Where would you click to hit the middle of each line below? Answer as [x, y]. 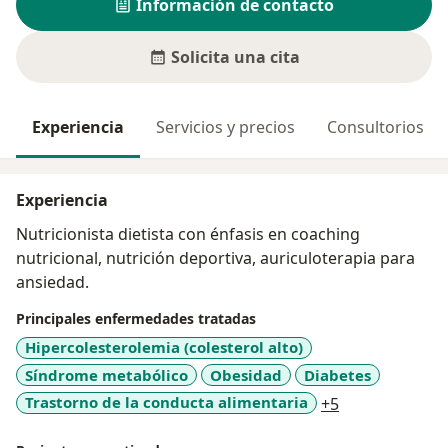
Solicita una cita [235, 57]
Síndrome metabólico [106, 374]
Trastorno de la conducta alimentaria [166, 402]
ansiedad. [52, 282]
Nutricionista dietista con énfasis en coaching [188, 234]
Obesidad [246, 374]
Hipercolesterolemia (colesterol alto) [164, 347]
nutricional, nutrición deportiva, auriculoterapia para [215, 258]
